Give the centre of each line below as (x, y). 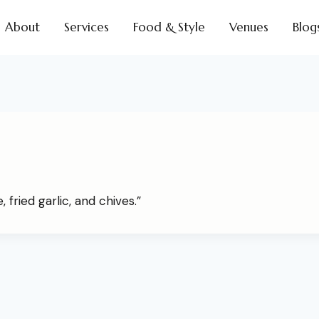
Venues (249, 27)
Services (86, 27)
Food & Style (169, 27)
